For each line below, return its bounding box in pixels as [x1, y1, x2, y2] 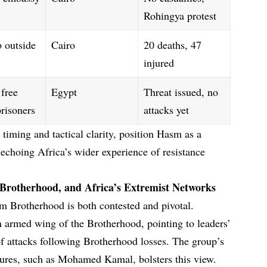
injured [144, 55, 175, 70]
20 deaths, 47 [144, 37, 202, 52]
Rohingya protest [144, 8, 217, 23]
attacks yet [144, 102, 190, 117]
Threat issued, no [144, 84, 219, 99]
